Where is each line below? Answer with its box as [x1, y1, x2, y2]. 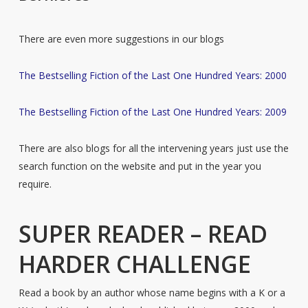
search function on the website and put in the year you [18, 159, 261, 173]
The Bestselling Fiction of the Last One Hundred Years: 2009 [18, 105, 287, 118]
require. [18, 177, 52, 190]
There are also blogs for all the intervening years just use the [18, 142, 289, 155]
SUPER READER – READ [18, 218, 267, 250]
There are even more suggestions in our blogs [18, 32, 224, 45]
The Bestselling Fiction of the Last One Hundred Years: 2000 [18, 69, 287, 82]
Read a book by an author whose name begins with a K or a [18, 286, 285, 299]
